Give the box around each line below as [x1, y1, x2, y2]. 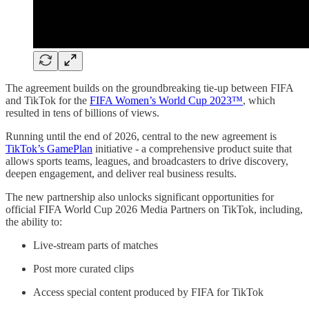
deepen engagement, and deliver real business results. [6, 167, 237, 179]
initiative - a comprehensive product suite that [92, 142, 292, 154]
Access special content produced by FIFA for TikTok [33, 286, 263, 298]
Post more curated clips [33, 262, 134, 275]
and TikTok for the [6, 94, 90, 106]
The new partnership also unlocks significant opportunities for [6, 190, 274, 203]
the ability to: [6, 215, 62, 228]
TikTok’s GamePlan [6, 142, 92, 154]
